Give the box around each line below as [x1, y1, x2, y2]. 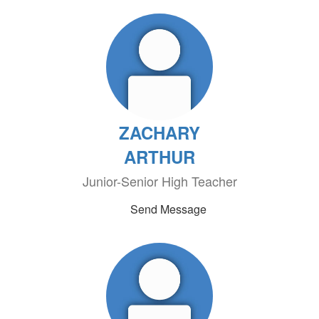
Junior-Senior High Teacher [82, 172, 237, 190]
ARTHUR [124, 145, 195, 169]
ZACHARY [119, 120, 200, 145]
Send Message [130, 201, 206, 217]
